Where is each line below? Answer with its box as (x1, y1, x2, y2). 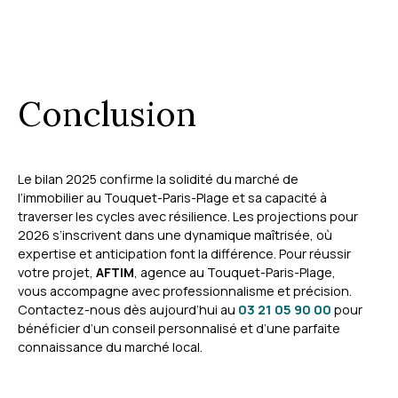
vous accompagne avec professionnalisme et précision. (18, 282, 352, 299)
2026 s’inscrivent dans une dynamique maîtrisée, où (18, 226, 332, 243)
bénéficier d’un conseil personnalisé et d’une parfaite (18, 319, 340, 337)
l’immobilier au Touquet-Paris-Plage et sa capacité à (18, 188, 327, 206)
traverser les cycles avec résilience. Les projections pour (18, 207, 358, 225)
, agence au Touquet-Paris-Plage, (134, 263, 336, 281)
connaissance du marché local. (18, 338, 203, 355)
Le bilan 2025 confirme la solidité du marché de (18, 170, 298, 187)
